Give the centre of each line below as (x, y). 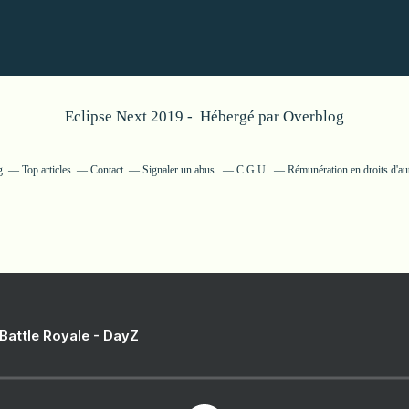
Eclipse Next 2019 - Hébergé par (174, 116)
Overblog (314, 116)
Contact (107, 170)
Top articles (47, 170)
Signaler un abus (180, 170)
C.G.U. (252, 170)
